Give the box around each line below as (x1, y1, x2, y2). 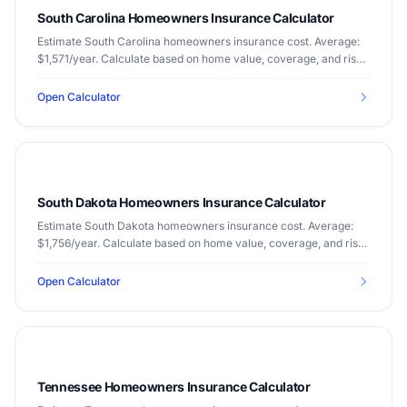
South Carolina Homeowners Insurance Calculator (37, 10, 334, 25)
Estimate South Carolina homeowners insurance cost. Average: (37, 35, 360, 48)
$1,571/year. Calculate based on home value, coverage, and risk (37, 52, 362, 65)
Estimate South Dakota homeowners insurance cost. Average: (37, 219, 353, 233)
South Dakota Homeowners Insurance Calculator (37, 194, 326, 210)
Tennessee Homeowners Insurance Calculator (37, 379, 311, 394)
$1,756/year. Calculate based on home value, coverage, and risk (37, 236, 364, 250)
